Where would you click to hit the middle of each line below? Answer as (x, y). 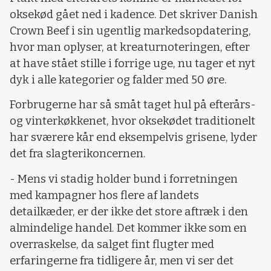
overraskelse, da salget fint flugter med (112, 244)
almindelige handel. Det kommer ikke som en (128, 228)
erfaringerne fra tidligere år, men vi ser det (122, 260)
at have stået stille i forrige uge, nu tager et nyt (132, 64)
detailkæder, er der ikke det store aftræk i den (129, 211)
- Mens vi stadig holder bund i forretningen (124, 179)
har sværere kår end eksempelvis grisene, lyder (133, 138)
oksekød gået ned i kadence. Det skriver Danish (134, 15)
